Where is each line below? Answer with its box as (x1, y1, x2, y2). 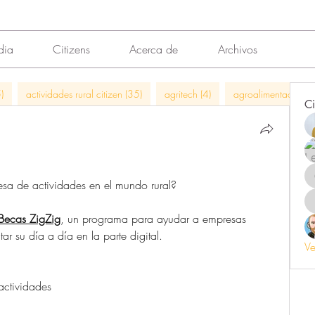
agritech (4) (165, 86, 211, 101)
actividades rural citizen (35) (26, 86, 142, 101)
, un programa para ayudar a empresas (60, 210, 246, 226)
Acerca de (129, 41, 179, 57)
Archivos (217, 41, 257, 57)
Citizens (52, 41, 90, 57)
